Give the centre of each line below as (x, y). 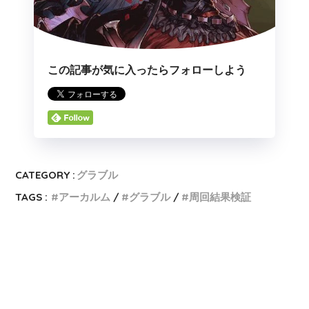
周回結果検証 (220, 197)
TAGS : (32, 197)
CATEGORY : (46, 175)
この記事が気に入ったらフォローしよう (147, 70)
